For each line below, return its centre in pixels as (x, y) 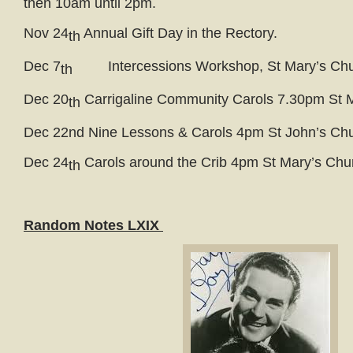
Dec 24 (46, 162)
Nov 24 (46, 33)
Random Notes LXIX (93, 225)
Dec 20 (46, 99)
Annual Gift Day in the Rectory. (179, 33)
